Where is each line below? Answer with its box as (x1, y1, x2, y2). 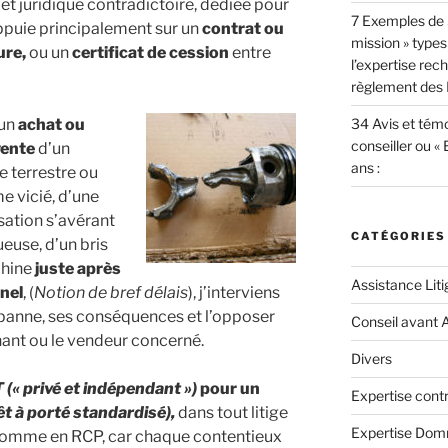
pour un (197, 378, 260, 398)
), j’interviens (188, 282, 280, 302)
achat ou (18, 114, 85, 134)
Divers (350, 350, 392, 368)
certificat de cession (72, 42, 232, 62)
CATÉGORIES (350, 229, 446, 244)
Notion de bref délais (34, 282, 188, 302)
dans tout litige (175, 402, 288, 422)
